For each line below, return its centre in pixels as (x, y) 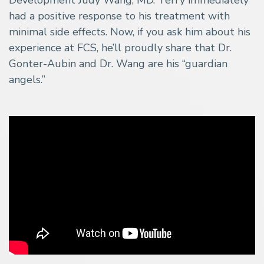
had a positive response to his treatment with (119, 16)
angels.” (27, 79)
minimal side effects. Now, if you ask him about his (130, 32)
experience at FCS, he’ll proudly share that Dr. (120, 47)
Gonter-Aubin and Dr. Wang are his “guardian (118, 63)
